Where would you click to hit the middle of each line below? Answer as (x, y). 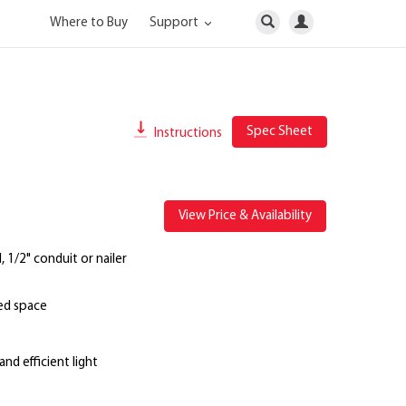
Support (175, 23)
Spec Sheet (280, 132)
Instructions (187, 133)
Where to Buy (89, 23)
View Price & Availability (245, 216)
